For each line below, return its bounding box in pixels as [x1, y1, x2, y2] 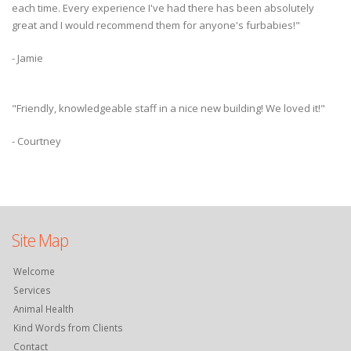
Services [13, 284, 51, 297]
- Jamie [12, 51, 43, 66]
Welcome [13, 265, 55, 278]
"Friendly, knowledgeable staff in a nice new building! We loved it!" [12, 101, 325, 116]
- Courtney [12, 134, 61, 149]
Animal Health [13, 302, 74, 316]
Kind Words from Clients [13, 321, 123, 335]
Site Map [12, 229, 68, 252]
